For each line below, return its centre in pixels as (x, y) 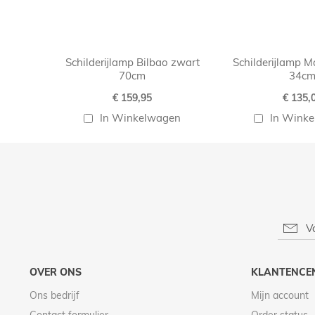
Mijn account (280, 296)
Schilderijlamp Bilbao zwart (132, 63)
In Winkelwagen (140, 118)
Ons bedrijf (54, 296)
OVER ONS (56, 272)
